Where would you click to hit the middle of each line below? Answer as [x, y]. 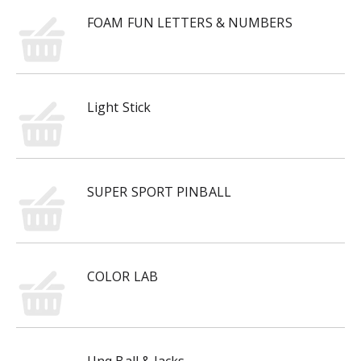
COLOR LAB [122, 276]
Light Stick [119, 107]
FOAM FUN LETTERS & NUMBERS [190, 23]
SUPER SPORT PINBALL [159, 192]
